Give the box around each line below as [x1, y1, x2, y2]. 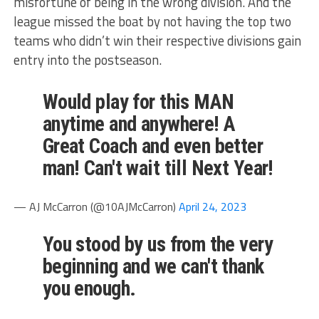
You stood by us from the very [42, 231, 273, 256]
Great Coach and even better [42, 133, 263, 158]
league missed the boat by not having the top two [13, 11, 291, 31]
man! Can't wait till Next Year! [42, 155, 273, 180]
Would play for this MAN [42, 89, 234, 114]
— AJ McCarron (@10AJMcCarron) [13, 197, 179, 215]
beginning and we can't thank [42, 253, 264, 278]
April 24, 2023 [178, 197, 246, 215]
